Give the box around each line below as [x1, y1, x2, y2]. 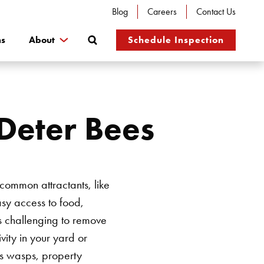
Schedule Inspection [128, 34, 224, 45]
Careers [147, 6, 177, 17]
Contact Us [196, 6, 236, 17]
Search [92, 28, 121, 39]
